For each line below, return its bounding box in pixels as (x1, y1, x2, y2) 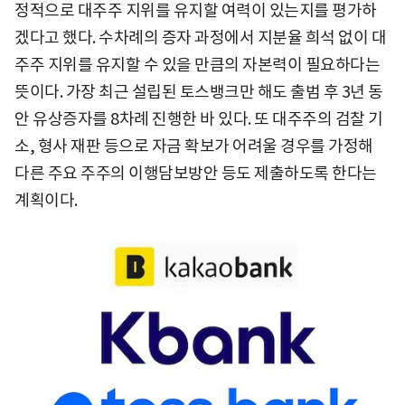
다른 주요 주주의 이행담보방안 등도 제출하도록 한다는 (14, 163, 377, 184)
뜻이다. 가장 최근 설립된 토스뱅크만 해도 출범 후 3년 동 (14, 81, 383, 103)
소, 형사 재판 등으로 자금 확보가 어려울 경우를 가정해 (14, 136, 373, 157)
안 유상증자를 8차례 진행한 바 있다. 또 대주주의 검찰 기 (14, 108, 383, 130)
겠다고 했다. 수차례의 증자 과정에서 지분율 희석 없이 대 (14, 27, 386, 49)
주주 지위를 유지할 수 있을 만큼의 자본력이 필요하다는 (14, 54, 380, 76)
